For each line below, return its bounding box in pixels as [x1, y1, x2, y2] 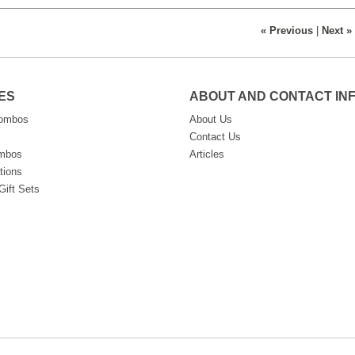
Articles [189, 148, 224, 160]
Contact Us [189, 131, 241, 143]
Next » [322, 25, 353, 36]
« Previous [261, 25, 314, 36]
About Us [189, 113, 232, 125]
